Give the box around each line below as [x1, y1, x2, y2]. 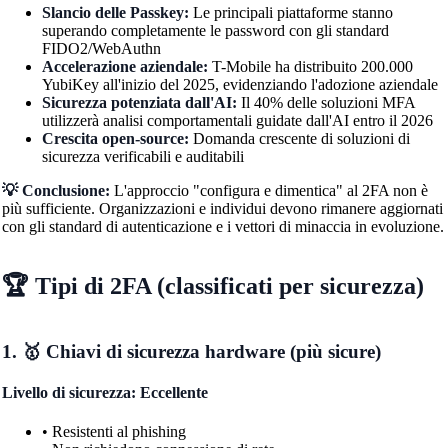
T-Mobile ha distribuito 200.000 [207, 57, 413, 75]
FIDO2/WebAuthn [41, 39, 161, 57]
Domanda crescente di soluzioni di [188, 129, 410, 147]
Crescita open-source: [41, 129, 189, 147]
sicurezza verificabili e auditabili [41, 147, 244, 165]
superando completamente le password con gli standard [41, 21, 389, 39]
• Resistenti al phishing [41, 422, 186, 440]
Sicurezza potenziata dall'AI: [41, 93, 237, 111]
